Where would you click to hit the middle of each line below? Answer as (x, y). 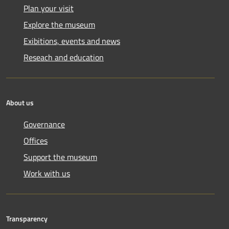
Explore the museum (59, 25)
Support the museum (60, 157)
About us (20, 103)
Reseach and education (64, 58)
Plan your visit (49, 8)
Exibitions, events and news (72, 41)
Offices (36, 141)
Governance (44, 124)
